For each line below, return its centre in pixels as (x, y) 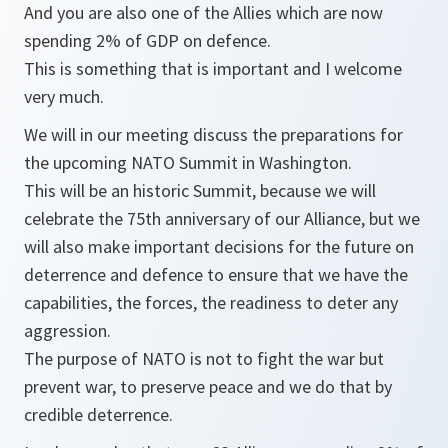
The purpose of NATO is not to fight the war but (204, 358)
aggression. (67, 330)
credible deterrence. (98, 414)
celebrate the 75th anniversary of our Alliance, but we (224, 218)
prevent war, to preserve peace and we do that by (208, 386)
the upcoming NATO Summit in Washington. (188, 162)
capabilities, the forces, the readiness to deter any (211, 302)
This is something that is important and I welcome (213, 68)
